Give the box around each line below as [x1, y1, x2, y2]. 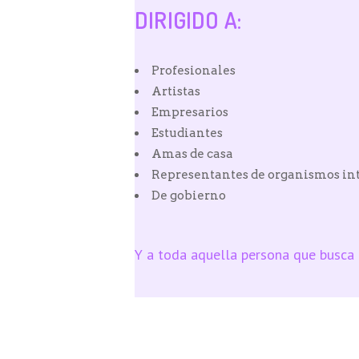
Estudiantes [151, 125, 223, 140]
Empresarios [151, 104, 228, 119]
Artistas [151, 83, 200, 99]
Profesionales [151, 63, 236, 78]
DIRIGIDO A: [135, 5, 242, 34]
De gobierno [151, 188, 226, 203]
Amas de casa [151, 146, 233, 161]
